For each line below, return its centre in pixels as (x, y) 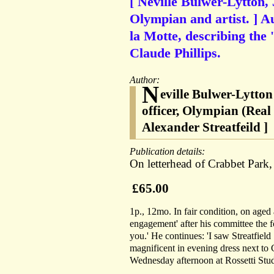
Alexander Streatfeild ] (205, 128)
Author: (146, 80)
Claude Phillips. (175, 53)
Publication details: (168, 152)
